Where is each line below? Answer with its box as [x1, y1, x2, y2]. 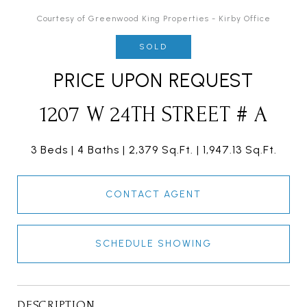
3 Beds [30, 143, 68, 157]
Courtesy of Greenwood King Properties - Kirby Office [36, 14, 271, 24]
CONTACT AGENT [106, 188, 201, 201]
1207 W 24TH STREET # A [39, 103, 268, 127]
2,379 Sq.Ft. [128, 143, 193, 157]
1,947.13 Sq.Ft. [202, 143, 277, 157]
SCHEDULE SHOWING [95, 238, 212, 250]
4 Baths [77, 143, 119, 157]
